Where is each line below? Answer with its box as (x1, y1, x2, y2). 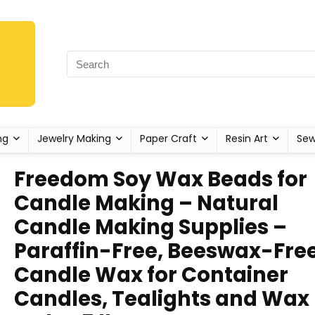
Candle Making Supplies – (14, 213, 287, 242)
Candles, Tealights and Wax (14, 285, 309, 314)
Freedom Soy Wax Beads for (14, 165, 307, 194)
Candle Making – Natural (14, 189, 278, 218)
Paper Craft (139, 131, 197, 146)
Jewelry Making (37, 131, 111, 146)
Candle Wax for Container (14, 261, 288, 290)
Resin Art (225, 131, 268, 146)
